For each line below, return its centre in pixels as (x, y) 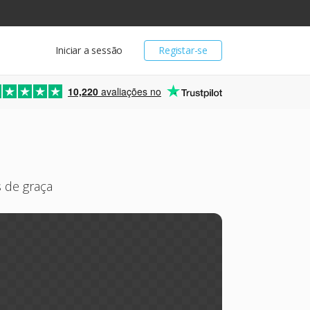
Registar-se (183, 50)
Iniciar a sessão (89, 50)
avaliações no (130, 91)
